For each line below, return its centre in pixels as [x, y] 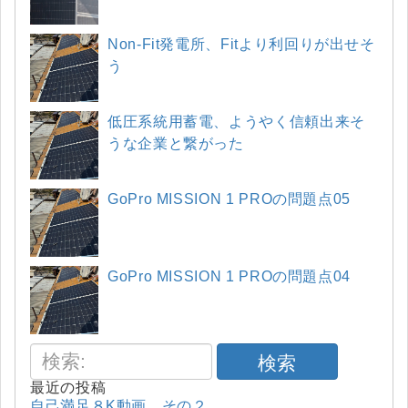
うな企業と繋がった [176, 143]
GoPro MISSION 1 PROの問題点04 [229, 276]
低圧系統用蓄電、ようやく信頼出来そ [236, 121]
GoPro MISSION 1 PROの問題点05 [229, 199]
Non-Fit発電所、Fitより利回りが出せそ [241, 44]
